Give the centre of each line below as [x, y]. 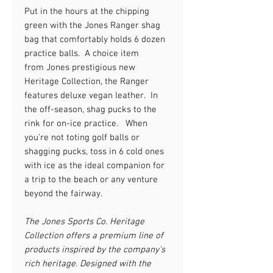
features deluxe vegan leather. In [91, 95]
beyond [40, 193]
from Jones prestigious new [80, 67]
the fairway [78, 193]
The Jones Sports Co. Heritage [84, 222]
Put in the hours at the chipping [87, 11]
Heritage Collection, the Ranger [87, 81]
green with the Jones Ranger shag [92, 25]
